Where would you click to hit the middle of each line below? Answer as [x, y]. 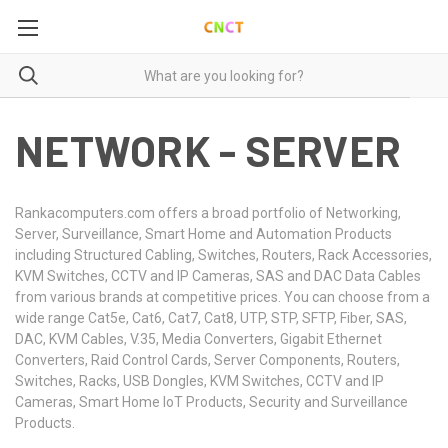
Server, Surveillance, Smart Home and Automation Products [203, 234]
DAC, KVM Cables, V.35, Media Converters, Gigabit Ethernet [198, 339]
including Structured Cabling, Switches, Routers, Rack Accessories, [223, 255]
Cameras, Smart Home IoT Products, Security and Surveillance [211, 402]
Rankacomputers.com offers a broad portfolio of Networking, [208, 213]
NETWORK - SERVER [208, 150]
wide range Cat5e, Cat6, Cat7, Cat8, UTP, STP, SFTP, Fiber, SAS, [211, 318]
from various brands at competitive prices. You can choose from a [222, 297]
